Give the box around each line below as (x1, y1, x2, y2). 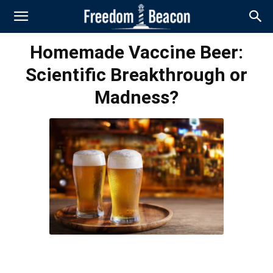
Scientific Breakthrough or (26, 64, 247, 85)
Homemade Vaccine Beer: (30, 41, 243, 63)
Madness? (94, 87, 179, 108)
